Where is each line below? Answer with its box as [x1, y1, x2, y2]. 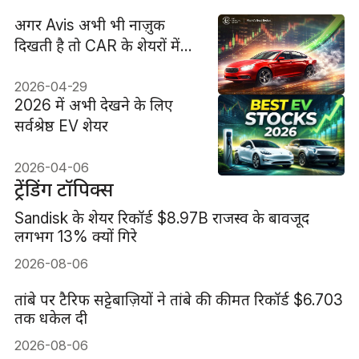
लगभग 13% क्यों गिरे [14, 227, 137, 247]
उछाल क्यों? [14, 56, 83, 76]
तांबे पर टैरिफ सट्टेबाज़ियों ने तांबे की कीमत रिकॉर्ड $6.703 [14, 290, 343, 310]
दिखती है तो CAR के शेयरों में [14, 35, 180, 55]
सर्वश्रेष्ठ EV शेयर [14, 116, 108, 136]
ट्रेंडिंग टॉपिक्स [14, 178, 114, 202]
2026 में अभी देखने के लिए [14, 95, 173, 115]
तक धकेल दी [14, 309, 87, 329]
